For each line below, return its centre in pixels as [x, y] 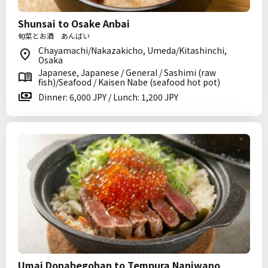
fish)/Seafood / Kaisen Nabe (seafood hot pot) [129, 82]
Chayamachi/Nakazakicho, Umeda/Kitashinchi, [133, 50]
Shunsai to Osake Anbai [74, 23]
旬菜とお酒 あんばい [54, 36]
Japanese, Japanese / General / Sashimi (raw [127, 72]
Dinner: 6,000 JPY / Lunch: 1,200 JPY [108, 97]
